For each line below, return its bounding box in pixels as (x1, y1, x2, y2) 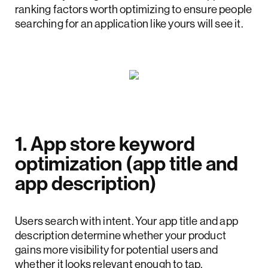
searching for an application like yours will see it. (15, 16, 245, 31)
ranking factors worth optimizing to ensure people (15, 2, 252, 17)
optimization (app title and (15, 151, 238, 176)
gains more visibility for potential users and (15, 242, 218, 257)
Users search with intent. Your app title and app (15, 213, 239, 228)
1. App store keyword (15, 131, 195, 157)
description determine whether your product (15, 227, 226, 242)
